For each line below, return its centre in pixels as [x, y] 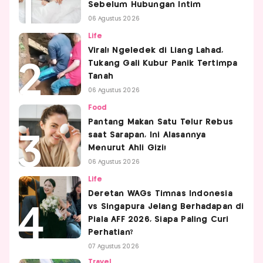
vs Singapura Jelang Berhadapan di [166, 207]
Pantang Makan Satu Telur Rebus [161, 122]
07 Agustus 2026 [114, 247]
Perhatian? [111, 233]
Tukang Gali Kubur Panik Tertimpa [163, 64]
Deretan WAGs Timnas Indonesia [160, 194]
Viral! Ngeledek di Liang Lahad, [156, 51]
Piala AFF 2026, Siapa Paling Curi [159, 220]
